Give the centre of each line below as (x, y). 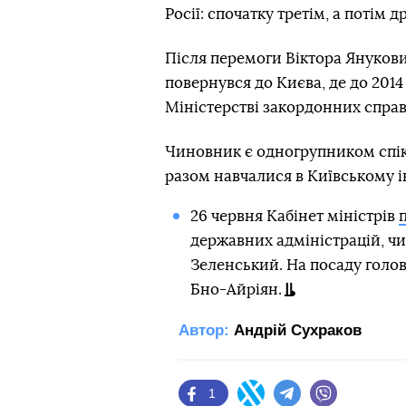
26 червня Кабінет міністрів (294, 216)
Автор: (204, 330)
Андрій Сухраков (298, 330)
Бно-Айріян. (236, 290)
